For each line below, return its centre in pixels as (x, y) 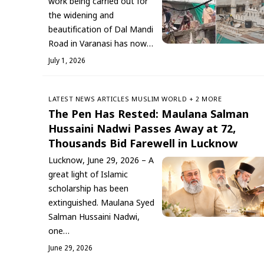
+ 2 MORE (206, 99)
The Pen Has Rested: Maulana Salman (148, 115)
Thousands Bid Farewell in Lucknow (143, 144)
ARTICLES (113, 99)
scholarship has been (88, 189)
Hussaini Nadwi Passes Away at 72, (142, 130)
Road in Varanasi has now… (101, 44)
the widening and (81, 16)
